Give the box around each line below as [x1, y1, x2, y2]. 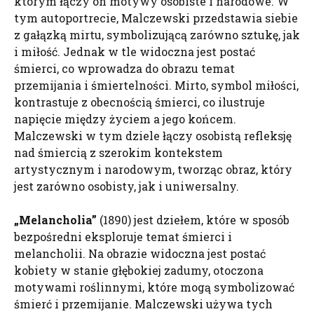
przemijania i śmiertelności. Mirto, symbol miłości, [14, 78, 299, 93]
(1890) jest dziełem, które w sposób [97, 212, 289, 227]
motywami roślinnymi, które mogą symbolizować [14, 280, 294, 294]
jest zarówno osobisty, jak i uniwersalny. [14, 179, 239, 193]
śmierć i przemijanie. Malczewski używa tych [14, 296, 273, 311]
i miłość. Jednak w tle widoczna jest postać [14, 44, 255, 59]
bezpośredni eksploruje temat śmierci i [14, 229, 232, 244]
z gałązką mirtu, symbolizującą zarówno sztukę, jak [14, 27, 300, 42]
